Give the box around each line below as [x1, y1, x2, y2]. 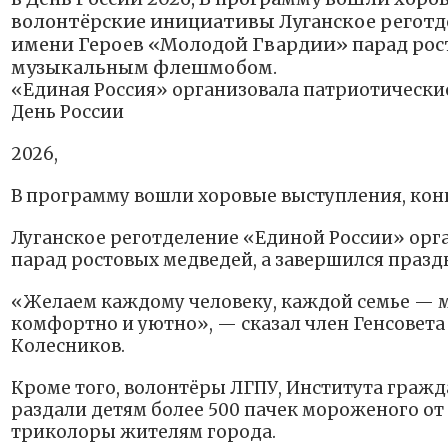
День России [11, 101, 124, 124]
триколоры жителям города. [11, 421, 276, 444]
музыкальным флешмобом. [11, 56, 277, 80]
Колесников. [11, 335, 125, 358]
